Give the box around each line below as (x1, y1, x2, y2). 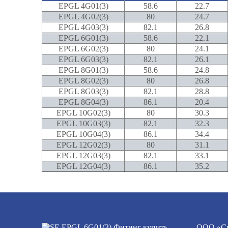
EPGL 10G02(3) (56, 108, 110, 117)
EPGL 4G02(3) (58, 12, 108, 21)
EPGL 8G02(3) (58, 76, 108, 85)
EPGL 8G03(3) (58, 87, 108, 96)
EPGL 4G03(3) (58, 23, 108, 32)
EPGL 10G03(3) (56, 119, 110, 128)
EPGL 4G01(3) (58, 2, 108, 10)
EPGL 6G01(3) (58, 34, 108, 42)
